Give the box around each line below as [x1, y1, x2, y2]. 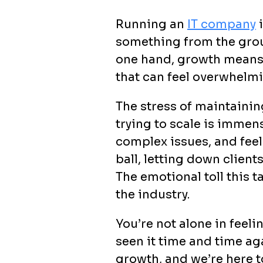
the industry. [116, 187, 190, 202]
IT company [187, 17, 256, 32]
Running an [116, 17, 187, 32]
